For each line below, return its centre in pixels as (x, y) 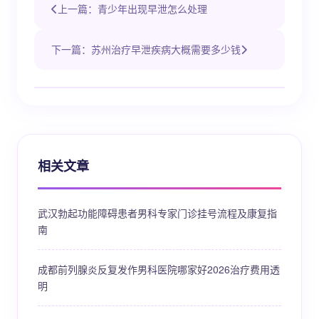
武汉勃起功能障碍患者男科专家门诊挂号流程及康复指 (157, 213)
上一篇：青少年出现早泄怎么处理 (132, 9)
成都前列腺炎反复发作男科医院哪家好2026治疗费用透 (159, 269)
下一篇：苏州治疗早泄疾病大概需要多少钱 (146, 49)
